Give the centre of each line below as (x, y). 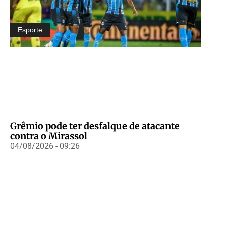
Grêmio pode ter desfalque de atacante (95, 126)
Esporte (30, 30)
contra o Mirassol (49, 136)
